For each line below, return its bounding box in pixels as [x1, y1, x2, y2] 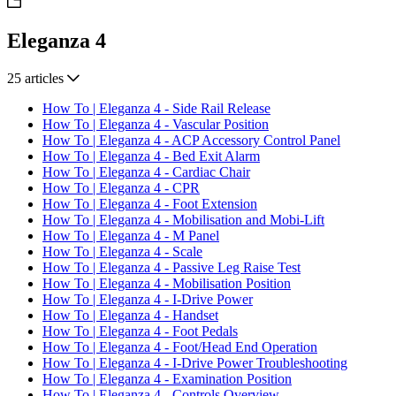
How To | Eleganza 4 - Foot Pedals [42, 323, 238, 339]
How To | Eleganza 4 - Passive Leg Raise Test [42, 259, 301, 275]
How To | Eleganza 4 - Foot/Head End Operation [42, 339, 317, 354]
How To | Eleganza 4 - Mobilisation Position [42, 275, 291, 291]
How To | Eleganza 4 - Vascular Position [42, 116, 269, 132]
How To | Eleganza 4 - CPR [42, 179, 200, 195]
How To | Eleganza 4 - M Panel [42, 227, 219, 243]
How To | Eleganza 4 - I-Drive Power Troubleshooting [42, 354, 347, 370]
